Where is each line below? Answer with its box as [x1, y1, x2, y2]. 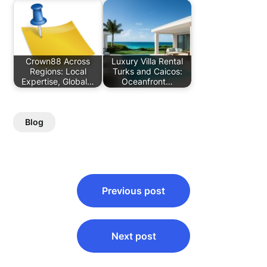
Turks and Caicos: [112, 66, 182, 77]
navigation [13, 187, 86, 204]
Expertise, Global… [21, 76, 95, 87]
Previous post [102, 185, 165, 197]
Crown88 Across [26, 56, 91, 67]
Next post [111, 230, 156, 242]
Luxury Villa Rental [111, 56, 184, 67]
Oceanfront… [122, 76, 173, 87]
